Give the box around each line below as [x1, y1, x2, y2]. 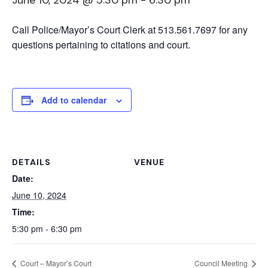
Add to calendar [41, 94, 106, 106]
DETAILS [12, 157, 51, 167]
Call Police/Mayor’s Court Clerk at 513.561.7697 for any [12, 23, 248, 36]
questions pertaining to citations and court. [12, 38, 190, 51]
